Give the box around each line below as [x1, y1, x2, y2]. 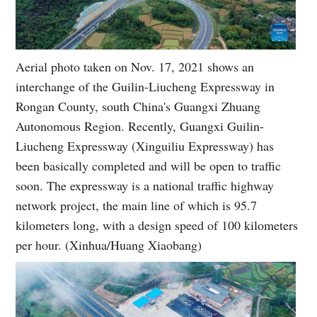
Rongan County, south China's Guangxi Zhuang [16, 97, 261, 115]
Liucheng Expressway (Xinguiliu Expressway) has [16, 137, 275, 154]
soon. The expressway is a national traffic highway [16, 176, 275, 194]
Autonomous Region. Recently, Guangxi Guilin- [16, 117, 265, 134]
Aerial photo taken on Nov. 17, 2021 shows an [16, 57, 255, 75]
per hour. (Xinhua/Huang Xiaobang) [16, 236, 202, 253]
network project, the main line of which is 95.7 [16, 196, 258, 214]
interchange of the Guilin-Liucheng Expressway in [16, 77, 275, 95]
